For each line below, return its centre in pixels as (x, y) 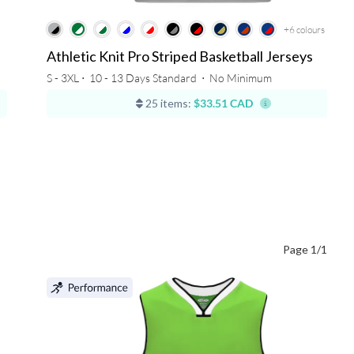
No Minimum (240, 78)
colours (310, 30)
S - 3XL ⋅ (66, 78)
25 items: (168, 104)
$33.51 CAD (224, 104)
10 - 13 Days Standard (143, 78)
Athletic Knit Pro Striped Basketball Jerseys (179, 56)
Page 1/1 (305, 250)
